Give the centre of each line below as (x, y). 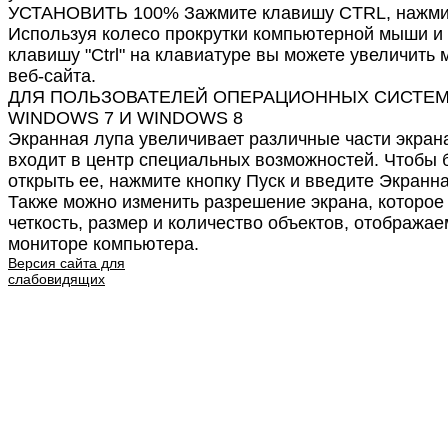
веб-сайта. (52, 76)
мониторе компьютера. (103, 244)
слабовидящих (56, 279)
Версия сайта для (66, 263)
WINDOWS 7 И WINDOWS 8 (125, 118)
